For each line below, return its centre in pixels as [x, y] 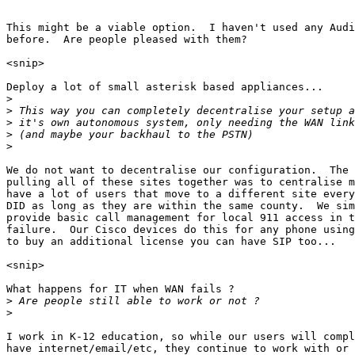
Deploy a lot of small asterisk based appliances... [165, 87]
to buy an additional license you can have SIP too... [171, 242]
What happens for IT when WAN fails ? [120, 289]
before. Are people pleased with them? [127, 40]
